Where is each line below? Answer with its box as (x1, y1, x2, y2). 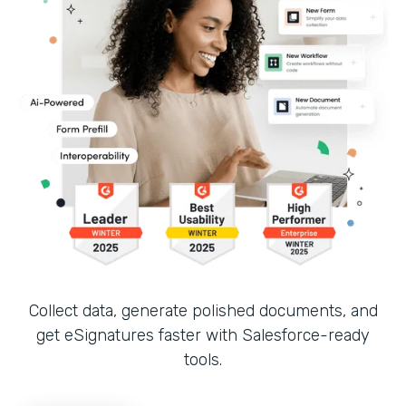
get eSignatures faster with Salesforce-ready (36, 324, 370, 345)
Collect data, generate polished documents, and (28, 300, 378, 321)
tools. (184, 349, 222, 370)
